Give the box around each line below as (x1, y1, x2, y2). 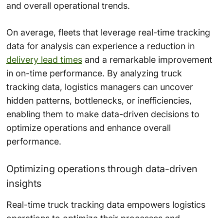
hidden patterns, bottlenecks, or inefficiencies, (6, 95, 192, 106)
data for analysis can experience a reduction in (6, 41, 195, 52)
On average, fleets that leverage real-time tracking (6, 27, 210, 38)
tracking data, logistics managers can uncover (6, 82, 193, 92)
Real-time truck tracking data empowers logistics (6, 200, 205, 210)
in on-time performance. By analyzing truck (6, 68, 182, 79)
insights (6, 178, 41, 190)
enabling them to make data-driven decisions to (6, 109, 200, 120)
